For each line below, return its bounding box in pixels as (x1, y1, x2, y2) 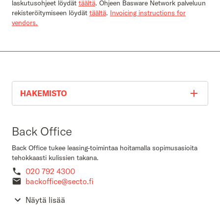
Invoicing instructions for (110, 8, 186, 17)
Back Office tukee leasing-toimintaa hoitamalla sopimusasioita (12, 143, 197, 152)
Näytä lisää (26, 195, 65, 205)
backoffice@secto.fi (26, 176, 93, 186)
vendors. (12, 18, 38, 27)
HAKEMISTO (20, 88, 67, 98)
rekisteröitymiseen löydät (12, 8, 89, 17)
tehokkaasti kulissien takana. (12, 153, 99, 162)
